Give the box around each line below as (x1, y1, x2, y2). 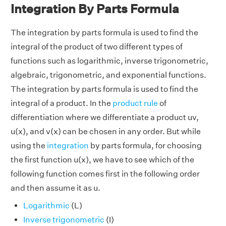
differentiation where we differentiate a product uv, (11, 112, 199, 122)
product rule (112, 98, 158, 108)
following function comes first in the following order (11, 169, 200, 179)
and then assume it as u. (11, 183, 100, 193)
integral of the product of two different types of (11, 42, 183, 51)
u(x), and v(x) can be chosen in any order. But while (11, 127, 201, 136)
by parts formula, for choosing (89, 141, 202, 150)
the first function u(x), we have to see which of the (11, 155, 194, 164)
